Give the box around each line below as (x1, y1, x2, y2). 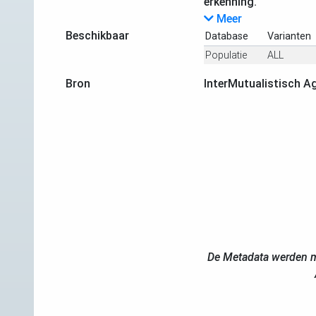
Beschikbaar (66, 28, 129, 42)
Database (205, 30, 248, 42)
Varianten (267, 30, 311, 42)
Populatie (205, 49, 247, 61)
